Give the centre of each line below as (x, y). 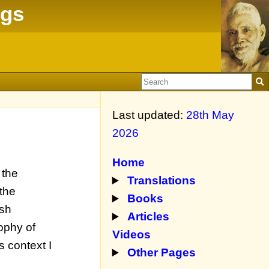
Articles (149, 217)
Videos (131, 235)
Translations (162, 181)
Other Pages (162, 253)
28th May (210, 115)
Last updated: (149, 115)
